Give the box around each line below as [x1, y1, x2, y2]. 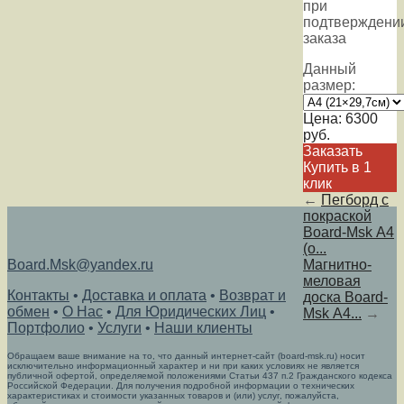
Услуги [97, 319, 142, 335]
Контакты [7, 287, 69, 303]
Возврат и [219, 287, 286, 303]
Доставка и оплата [82, 287, 207, 303]
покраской [303, 207, 372, 224]
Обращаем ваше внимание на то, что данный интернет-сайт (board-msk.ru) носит [7, 350, 365, 361]
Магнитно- [303, 256, 372, 272]
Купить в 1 [303, 159, 372, 175]
